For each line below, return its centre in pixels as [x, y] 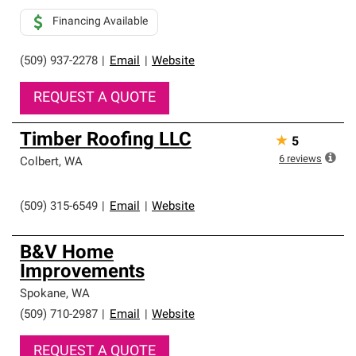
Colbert [39, 163]
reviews [304, 159]
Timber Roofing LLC [106, 141]
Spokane [43, 294]
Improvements [82, 273]
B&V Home [67, 253]
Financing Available [100, 22]
